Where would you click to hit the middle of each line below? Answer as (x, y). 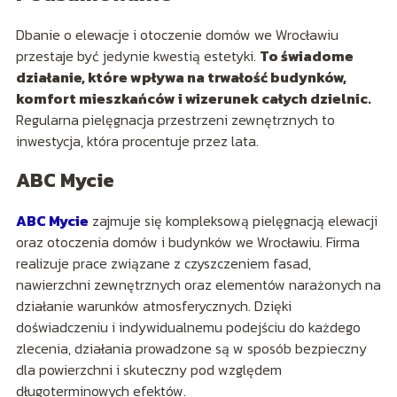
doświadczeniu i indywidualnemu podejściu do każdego (188, 327)
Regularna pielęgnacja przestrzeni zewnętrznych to (175, 119)
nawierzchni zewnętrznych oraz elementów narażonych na (198, 284)
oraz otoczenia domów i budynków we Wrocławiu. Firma (187, 241)
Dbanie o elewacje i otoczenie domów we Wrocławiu (177, 34)
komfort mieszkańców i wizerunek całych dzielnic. (193, 98)
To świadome (306, 55)
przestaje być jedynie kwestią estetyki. (137, 55)
